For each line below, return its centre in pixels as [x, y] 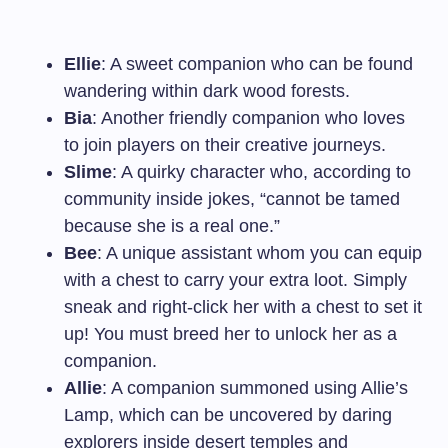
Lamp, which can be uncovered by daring [228, 414]
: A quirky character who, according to [261, 171]
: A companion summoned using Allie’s [255, 387]
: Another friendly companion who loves [248, 117]
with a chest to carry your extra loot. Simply [235, 279]
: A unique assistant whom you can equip [259, 252]
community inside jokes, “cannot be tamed [232, 198]
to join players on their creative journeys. [225, 144]
